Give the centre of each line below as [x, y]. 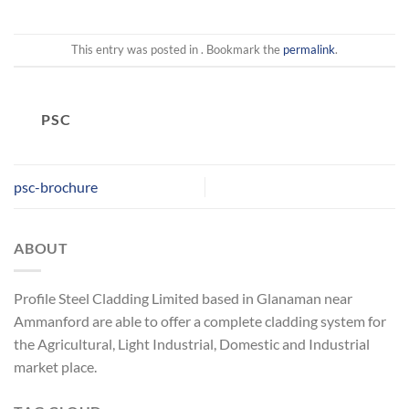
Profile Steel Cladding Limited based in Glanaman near [183, 298]
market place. [55, 366]
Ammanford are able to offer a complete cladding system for [200, 320]
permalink [309, 50]
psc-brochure [56, 187]
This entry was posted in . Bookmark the [177, 50]
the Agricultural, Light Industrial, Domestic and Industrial [192, 343]
